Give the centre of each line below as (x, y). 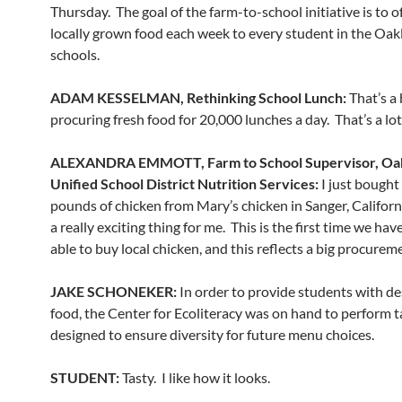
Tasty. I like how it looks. (196, 377)
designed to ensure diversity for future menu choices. (212, 334)
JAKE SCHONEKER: (115, 291)
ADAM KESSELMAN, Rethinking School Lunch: (200, 97)
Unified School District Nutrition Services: (184, 184)
